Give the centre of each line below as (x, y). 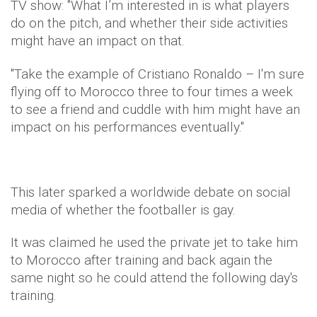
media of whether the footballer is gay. (125, 210)
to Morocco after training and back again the (142, 260)
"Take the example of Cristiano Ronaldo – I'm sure (157, 74)
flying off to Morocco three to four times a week (152, 92)
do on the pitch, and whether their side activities (149, 23)
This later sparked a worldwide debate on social (151, 192)
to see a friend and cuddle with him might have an (155, 109)
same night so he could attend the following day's (154, 278)
